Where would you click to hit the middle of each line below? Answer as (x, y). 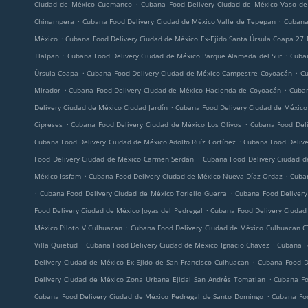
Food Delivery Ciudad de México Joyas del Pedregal (119, 210)
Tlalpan (47, 56)
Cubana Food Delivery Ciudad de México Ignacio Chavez (177, 245)
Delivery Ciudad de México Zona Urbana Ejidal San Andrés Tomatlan (150, 279)
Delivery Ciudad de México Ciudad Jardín (101, 107)
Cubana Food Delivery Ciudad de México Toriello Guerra (133, 193)
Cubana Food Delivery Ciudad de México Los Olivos (156, 124)
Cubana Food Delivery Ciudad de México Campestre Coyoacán (189, 73)
